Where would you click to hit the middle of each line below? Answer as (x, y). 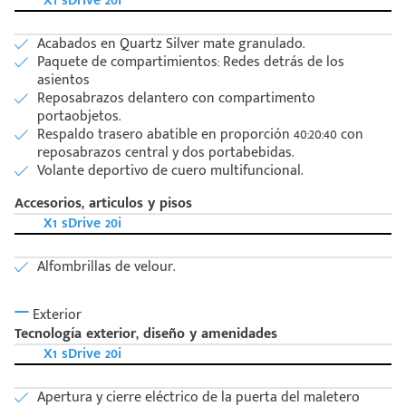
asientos (63, 81)
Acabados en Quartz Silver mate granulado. (171, 44)
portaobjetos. (79, 117)
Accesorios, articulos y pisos (103, 204)
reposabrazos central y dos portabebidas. (165, 153)
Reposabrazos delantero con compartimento (176, 99)
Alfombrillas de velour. (106, 267)
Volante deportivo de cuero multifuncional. (170, 171)
